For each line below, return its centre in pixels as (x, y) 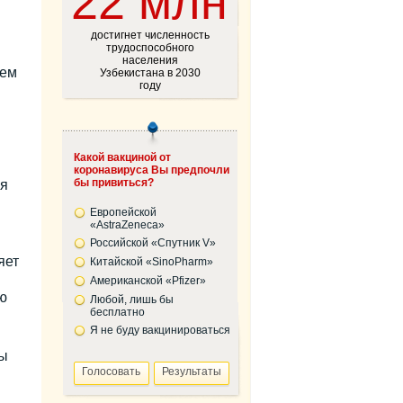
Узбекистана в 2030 (150, 73)
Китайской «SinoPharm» (151, 262)
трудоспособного (150, 48)
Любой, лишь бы (131, 300)
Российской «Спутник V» (152, 243)
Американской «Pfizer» (148, 281)
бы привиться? (113, 183)
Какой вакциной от (122, 157)
